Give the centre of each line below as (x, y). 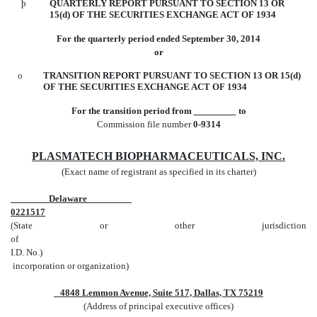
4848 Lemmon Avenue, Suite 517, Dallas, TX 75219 (158, 292)
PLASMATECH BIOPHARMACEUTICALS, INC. (158, 156)
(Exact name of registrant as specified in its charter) (158, 171)
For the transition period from (132, 110)
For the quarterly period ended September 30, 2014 (158, 38)
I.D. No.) (27, 252)
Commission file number (145, 124)
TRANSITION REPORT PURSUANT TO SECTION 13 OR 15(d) (172, 75)
